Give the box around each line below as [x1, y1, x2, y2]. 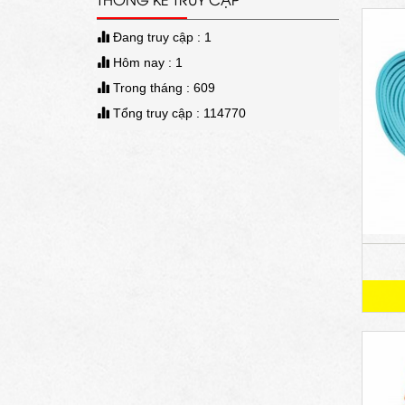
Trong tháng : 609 [109, 80, 215, 96]
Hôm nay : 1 [109, 55, 183, 71]
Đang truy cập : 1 [109, 30, 212, 45]
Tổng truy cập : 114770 [109, 106, 246, 121]
